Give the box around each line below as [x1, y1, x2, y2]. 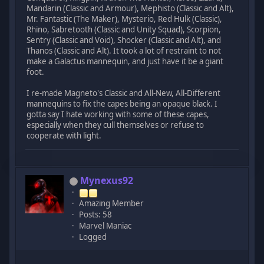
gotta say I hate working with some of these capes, [27, 108, 210, 120]
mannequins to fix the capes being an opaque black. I [27, 98, 218, 109]
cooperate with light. [27, 130, 102, 141]
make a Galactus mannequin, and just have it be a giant [27, 55, 224, 67]
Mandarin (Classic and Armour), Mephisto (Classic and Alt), [27, 2, 235, 14]
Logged [79, 232, 107, 243]
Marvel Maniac [79, 220, 132, 232]
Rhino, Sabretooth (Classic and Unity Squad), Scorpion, [27, 24, 222, 35]
